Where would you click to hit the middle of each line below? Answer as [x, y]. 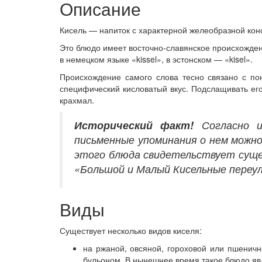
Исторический [118, 125]
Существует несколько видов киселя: [131, 231]
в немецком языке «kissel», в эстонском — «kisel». [156, 59]
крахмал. [77, 100]
